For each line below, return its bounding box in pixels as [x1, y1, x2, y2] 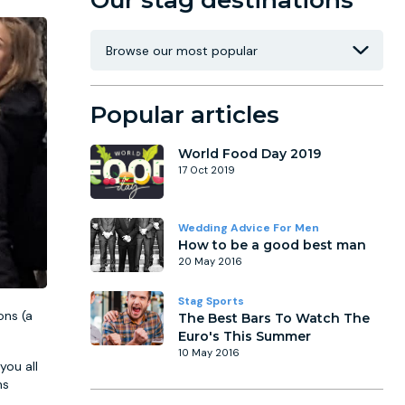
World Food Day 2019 [178, 146, 321, 162]
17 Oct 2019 [178, 164, 235, 176]
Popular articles [90, 100, 279, 129]
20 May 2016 [178, 255, 242, 268]
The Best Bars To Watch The [178, 310, 370, 326]
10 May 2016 [178, 346, 240, 359]
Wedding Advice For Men [178, 221, 319, 235]
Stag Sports [178, 294, 244, 308]
